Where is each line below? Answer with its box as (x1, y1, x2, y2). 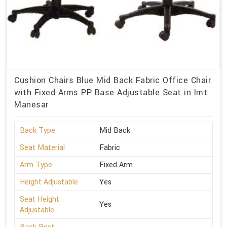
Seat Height (20, 194, 59, 205)
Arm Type (20, 159, 52, 170)
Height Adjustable (20, 176, 78, 187)
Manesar (14, 98, 49, 110)
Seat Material (20, 142, 65, 153)
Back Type (20, 125, 55, 136)
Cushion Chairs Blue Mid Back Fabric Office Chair (14, 74, 211, 86)
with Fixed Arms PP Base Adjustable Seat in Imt (14, 86, 207, 98)
